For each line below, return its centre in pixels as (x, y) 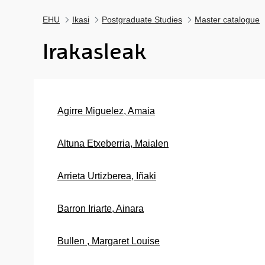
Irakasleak (95, 52)
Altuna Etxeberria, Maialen (113, 143)
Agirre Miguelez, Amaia (106, 111)
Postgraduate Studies (142, 20)
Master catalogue (227, 20)
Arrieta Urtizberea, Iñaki (107, 176)
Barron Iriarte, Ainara (101, 208)
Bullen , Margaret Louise (109, 241)
